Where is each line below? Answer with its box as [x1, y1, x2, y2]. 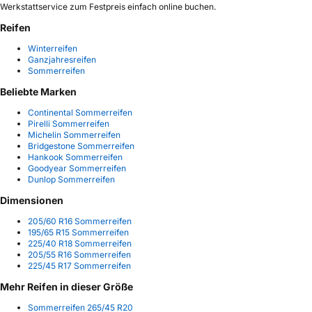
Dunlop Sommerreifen [28, 174, 115, 185]
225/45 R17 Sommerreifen [28, 260, 131, 272]
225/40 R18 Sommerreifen [28, 238, 132, 249]
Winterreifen [28, 43, 77, 54]
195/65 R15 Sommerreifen [28, 227, 129, 238]
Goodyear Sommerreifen [28, 163, 126, 174]
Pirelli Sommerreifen [28, 118, 109, 130]
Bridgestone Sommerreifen [28, 141, 134, 152]
